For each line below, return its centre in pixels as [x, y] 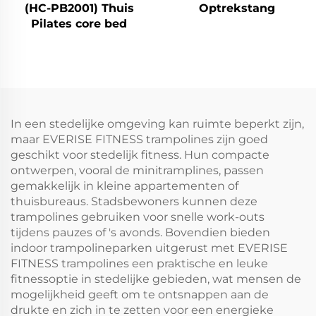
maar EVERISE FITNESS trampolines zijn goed [139, 139]
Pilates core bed [79, 23]
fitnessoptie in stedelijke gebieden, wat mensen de [156, 279]
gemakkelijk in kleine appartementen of [124, 186]
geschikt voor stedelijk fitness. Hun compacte [140, 154]
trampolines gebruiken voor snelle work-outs [138, 217]
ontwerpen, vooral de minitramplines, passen [137, 170]
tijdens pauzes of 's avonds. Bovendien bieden [140, 232]
